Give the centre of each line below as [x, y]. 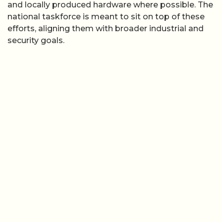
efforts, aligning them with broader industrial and [106, 29]
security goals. [36, 41]
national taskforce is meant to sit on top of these [106, 17]
